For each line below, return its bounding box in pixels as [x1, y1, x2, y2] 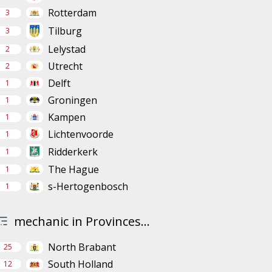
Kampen [47, 110, 86, 124]
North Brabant [47, 240, 116, 254]
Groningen [47, 93, 97, 107]
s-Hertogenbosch [47, 180, 128, 194]
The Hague [47, 163, 99, 177]
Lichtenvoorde [47, 127, 114, 141]
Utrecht [47, 59, 83, 73]
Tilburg [47, 24, 82, 38]
